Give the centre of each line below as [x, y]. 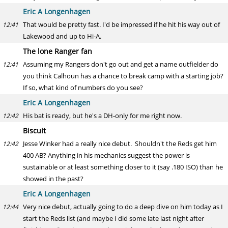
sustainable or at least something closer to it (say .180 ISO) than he [123, 167]
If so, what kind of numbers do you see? [83, 88]
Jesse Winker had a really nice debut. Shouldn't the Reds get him [120, 144]
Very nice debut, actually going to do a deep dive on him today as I [123, 207]
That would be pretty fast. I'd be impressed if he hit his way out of [121, 24]
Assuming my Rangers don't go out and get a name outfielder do [121, 64]
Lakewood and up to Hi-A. [62, 36]
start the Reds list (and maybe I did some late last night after [113, 218]
